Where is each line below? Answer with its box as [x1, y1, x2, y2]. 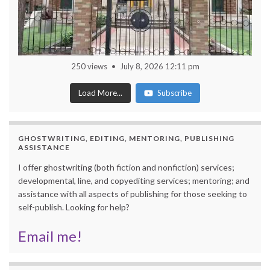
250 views [71, 61, 107, 71]
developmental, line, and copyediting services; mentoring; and [18, 175, 250, 186]
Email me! [18, 227, 82, 245]
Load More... [78, 87, 122, 98]
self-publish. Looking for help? [18, 201, 130, 212]
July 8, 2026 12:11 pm [119, 61, 199, 71]
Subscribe [157, 87, 192, 98]
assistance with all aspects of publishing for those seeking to [18, 188, 247, 199]
